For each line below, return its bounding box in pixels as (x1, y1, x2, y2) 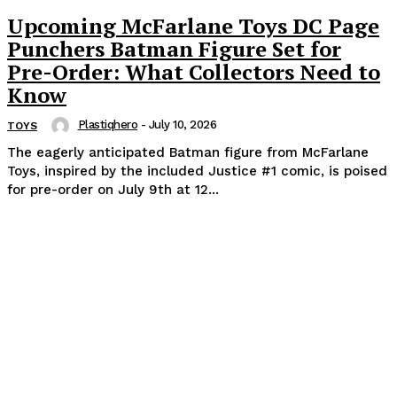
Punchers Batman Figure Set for (7, 34, 341, 63)
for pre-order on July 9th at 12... (7, 182, 219, 198)
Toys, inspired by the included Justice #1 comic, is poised (7, 163, 387, 180)
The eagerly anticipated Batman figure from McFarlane (7, 144, 369, 161)
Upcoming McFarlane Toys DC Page (7, 11, 379, 40)
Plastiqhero (77, 117, 137, 131)
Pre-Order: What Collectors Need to (7, 57, 380, 86)
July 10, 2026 (148, 117, 216, 131)
